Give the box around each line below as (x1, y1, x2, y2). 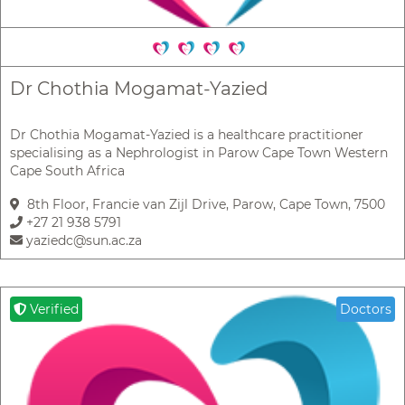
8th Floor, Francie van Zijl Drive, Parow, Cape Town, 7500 (20, 195, 385, 212)
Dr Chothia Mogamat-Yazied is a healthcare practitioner (10, 126, 363, 143)
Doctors (340, 300, 391, 317)
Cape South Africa (10, 162, 125, 179)
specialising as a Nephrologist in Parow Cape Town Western (10, 144, 388, 161)
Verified (26, 300, 79, 317)
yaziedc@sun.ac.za (23, 231, 142, 249)
